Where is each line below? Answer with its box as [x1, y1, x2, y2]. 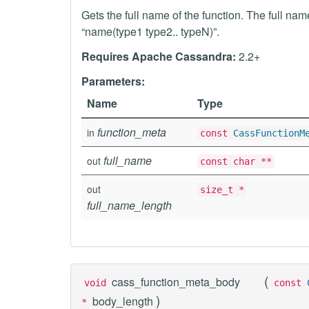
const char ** [200, 156, 272, 167]
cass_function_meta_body [112, 274, 240, 290]
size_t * [200, 184, 244, 195]
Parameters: [81, 73, 145, 89]
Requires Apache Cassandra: [81, 48, 236, 64]
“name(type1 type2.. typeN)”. [81, 23, 219, 39]
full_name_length [87, 197, 172, 213]
